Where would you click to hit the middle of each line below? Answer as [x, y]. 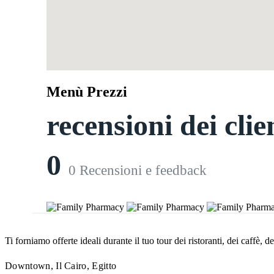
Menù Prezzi [87, 91]
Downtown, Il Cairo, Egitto [61, 265]
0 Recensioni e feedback [138, 171]
